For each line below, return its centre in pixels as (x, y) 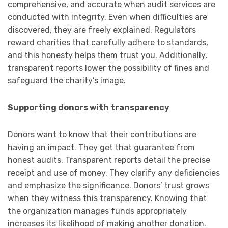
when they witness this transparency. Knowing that (107, 198)
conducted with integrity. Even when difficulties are (107, 17)
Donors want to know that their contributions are (102, 135)
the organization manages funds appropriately (97, 211)
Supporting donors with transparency (89, 108)
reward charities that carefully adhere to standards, (108, 43)
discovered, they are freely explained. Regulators (102, 30)
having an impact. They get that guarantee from (101, 148)
